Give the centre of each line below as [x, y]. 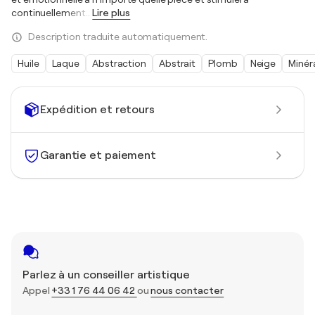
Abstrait [177, 63]
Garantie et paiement [98, 155]
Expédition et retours [97, 109]
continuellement [49, 13]
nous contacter [187, 290]
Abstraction [119, 63]
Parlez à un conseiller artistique [106, 275]
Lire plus [111, 13]
